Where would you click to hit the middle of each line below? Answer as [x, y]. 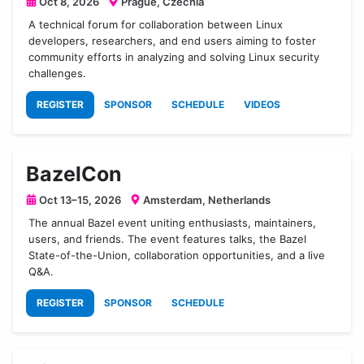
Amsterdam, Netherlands [206, 199]
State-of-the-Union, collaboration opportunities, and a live [177, 255]
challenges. [58, 73]
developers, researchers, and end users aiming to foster [173, 40]
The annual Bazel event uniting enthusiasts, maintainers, [173, 222]
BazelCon [74, 173]
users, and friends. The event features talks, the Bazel [168, 238]
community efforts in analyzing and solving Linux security [174, 56]
